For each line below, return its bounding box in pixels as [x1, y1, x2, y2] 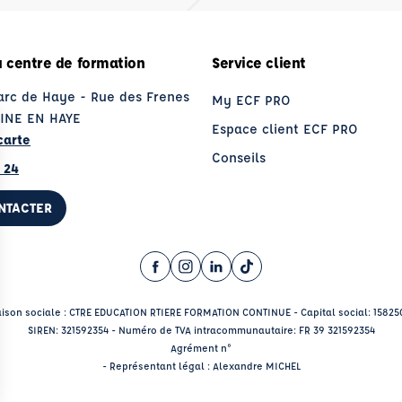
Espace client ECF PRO [212, 120, 358, 137]
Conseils [212, 149, 266, 166]
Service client [212, 53, 306, 72]
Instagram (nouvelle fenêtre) [178, 275, 385, 294]
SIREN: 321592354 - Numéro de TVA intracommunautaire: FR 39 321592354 [27, 323, 375, 336]
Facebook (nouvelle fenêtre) [147, 275, 348, 294]
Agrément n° [170, 341, 232, 354]
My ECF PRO [212, 92, 291, 109]
